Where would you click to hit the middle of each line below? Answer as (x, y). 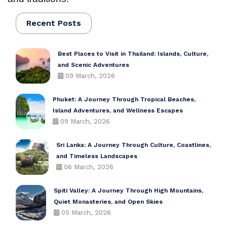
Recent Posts (54, 23)
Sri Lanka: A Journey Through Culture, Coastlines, (134, 145)
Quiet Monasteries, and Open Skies (108, 201)
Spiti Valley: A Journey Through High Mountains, (129, 190)
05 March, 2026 (85, 212)
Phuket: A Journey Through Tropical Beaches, (124, 99)
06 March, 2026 (88, 167)
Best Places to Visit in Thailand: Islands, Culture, (133, 53)
